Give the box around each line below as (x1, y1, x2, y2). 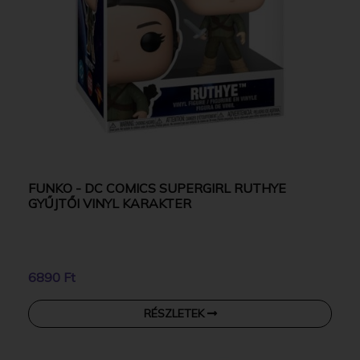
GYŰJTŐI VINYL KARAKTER (28, 194, 191, 211)
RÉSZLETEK (143, 305, 207, 321)
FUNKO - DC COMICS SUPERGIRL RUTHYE (28, 179, 286, 196)
